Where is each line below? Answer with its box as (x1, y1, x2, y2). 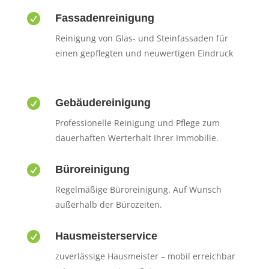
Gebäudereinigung (55, 96, 151, 109)
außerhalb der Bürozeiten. (55, 198, 162, 210)
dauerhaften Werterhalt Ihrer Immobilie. (55, 131, 219, 144)
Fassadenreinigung (55, 11, 154, 24)
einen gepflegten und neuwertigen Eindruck (55, 47, 233, 59)
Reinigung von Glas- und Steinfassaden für (55, 32, 228, 44)
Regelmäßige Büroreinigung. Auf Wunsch (55, 183, 222, 195)
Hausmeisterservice (55, 229, 157, 242)
